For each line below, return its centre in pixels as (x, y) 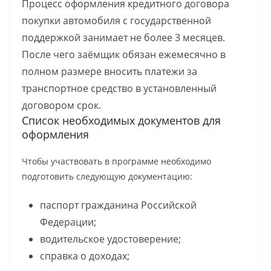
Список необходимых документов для (121, 120)
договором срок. (61, 105)
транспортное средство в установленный (119, 88)
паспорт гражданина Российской (118, 205)
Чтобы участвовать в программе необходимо (116, 161)
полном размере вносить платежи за (109, 71)
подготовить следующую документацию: (107, 176)
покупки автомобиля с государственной (116, 20)
